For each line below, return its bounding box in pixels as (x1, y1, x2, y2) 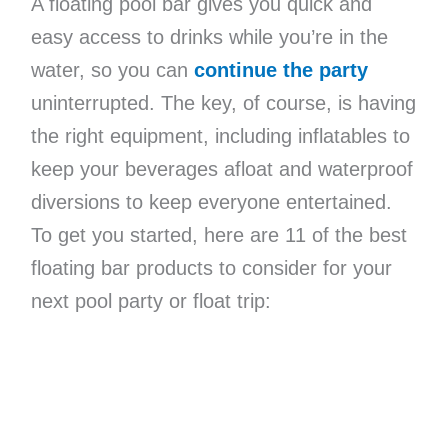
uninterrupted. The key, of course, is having (30, 91, 416, 114)
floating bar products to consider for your (30, 256, 392, 279)
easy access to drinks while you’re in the (30, 25, 388, 48)
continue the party (193, 58, 368, 81)
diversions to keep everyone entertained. (30, 190, 392, 213)
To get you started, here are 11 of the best (30, 223, 407, 246)
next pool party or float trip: (30, 289, 271, 312)
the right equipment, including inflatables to (30, 124, 410, 147)
